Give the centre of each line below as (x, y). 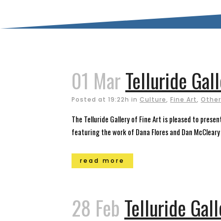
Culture (153, 99)
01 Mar (96, 80)
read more (102, 161)
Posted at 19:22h (100, 99)
